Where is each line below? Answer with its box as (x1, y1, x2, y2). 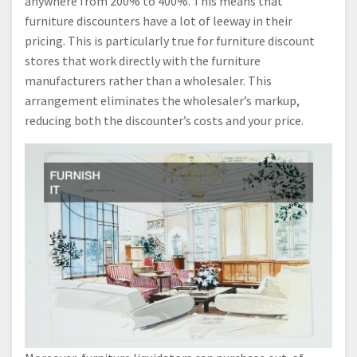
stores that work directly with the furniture (25, 53, 261, 69)
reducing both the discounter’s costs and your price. (25, 112, 304, 128)
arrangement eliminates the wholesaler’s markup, (25, 92, 300, 108)
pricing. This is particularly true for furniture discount (25, 33, 315, 49)
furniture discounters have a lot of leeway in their (25, 13, 292, 29)
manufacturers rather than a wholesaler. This (25, 73, 272, 88)
